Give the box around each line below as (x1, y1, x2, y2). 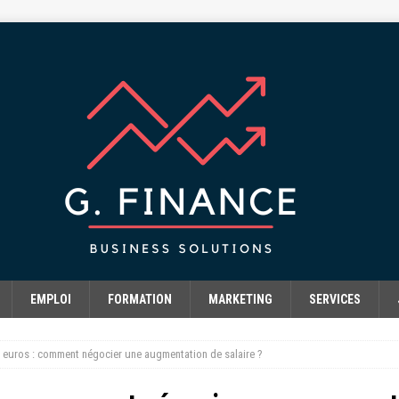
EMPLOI (30, 292, 71, 306)
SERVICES (309, 292, 361, 306)
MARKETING (208, 292, 273, 306)
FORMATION (108, 292, 172, 306)
